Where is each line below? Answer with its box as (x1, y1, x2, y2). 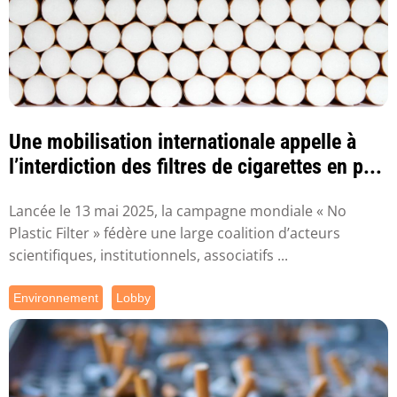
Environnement (13, 291, 98, 306)
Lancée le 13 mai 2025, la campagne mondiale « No (9, 201, 346, 222)
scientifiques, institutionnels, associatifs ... (9, 245, 288, 266)
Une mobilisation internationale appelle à (9, 129, 356, 155)
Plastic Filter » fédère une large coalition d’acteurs (9, 223, 340, 244)
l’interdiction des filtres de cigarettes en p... (9, 154, 382, 180)
